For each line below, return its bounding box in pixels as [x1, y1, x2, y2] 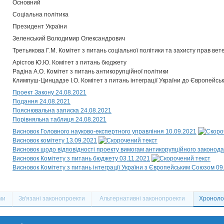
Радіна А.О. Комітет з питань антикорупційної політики [12, 68, 168, 75]
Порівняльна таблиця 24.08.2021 [12, 116, 106, 123]
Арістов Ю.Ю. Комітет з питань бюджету [12, 59, 126, 66]
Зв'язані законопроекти [18, 195, 85, 202]
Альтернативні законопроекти [99, 195, 185, 202]
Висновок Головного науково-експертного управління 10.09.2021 [12, 128, 196, 135]
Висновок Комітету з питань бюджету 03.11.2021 [12, 155, 150, 162]
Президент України [12, 23, 67, 30]
